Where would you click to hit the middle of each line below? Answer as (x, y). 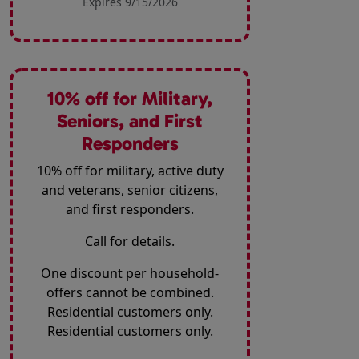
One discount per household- (130, 274)
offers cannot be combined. (130, 293)
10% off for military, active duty (130, 171)
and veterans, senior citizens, (130, 190)
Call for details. (130, 242)
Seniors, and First (130, 121)
